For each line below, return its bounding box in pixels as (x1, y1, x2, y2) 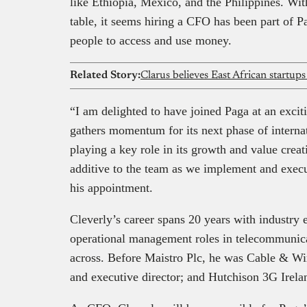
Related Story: (70, 69, 140, 81)
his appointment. (70, 180, 153, 195)
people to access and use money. (70, 33, 232, 47)
